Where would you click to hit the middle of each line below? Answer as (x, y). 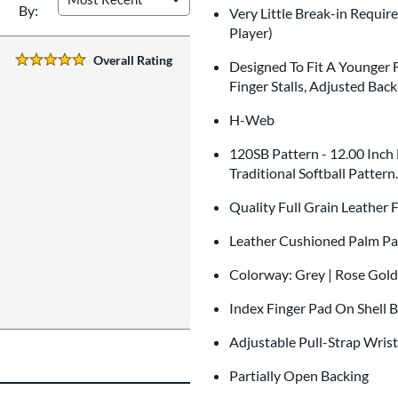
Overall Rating (133, 60)
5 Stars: (36, 68)
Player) (254, 32)
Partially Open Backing (302, 375)
